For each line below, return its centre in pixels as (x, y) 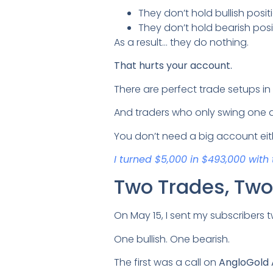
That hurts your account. (173, 66)
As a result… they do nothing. (181, 43)
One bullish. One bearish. (172, 239)
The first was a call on (166, 263)
